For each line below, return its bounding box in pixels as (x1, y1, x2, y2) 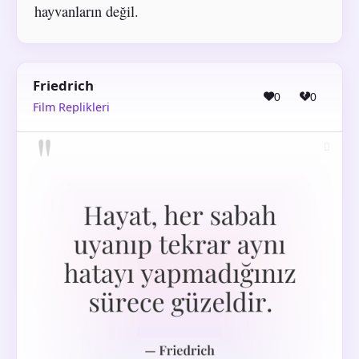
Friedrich (33, 75, 94, 95)
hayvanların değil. (34, 2, 139, 22)
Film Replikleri (33, 99, 110, 115)
